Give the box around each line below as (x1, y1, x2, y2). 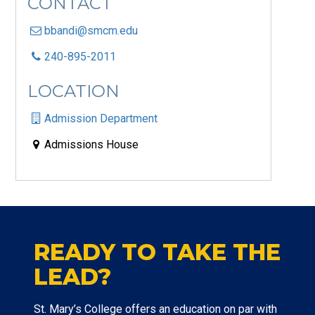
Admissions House (44, 138, 139, 152)
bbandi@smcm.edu (44, 24, 139, 38)
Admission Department (44, 112, 158, 126)
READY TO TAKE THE (34, 238, 281, 266)
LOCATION (27, 81, 120, 102)
